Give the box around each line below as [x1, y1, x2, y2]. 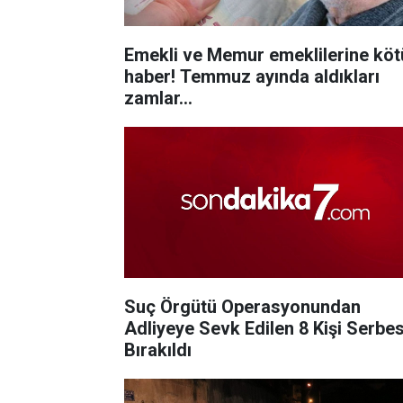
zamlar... [124, 86, 193, 109]
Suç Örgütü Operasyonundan [124, 295, 361, 318]
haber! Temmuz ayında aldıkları [124, 65, 380, 87]
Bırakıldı [124, 338, 192, 361]
